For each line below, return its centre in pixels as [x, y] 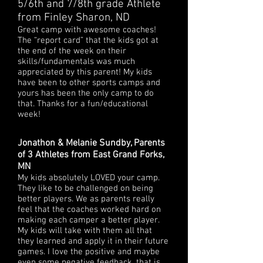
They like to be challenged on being [85, 188]
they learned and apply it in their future [93, 241]
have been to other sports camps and [89, 83]
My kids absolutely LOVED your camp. [89, 178]
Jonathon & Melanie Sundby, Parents [91, 143]
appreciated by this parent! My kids [85, 72]
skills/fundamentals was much [76, 62]
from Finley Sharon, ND [74, 18]
